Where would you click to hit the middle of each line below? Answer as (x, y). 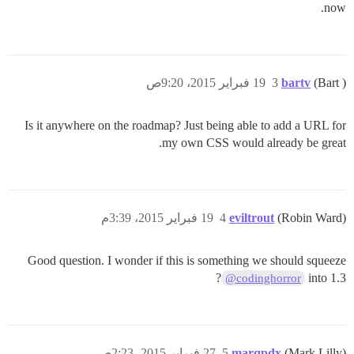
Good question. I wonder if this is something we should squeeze (187, 260)
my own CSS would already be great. (254, 143)
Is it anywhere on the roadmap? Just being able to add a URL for (185, 125)
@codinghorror (263, 278)
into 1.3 (327, 278)
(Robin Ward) (312, 218)
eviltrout (252, 218)
